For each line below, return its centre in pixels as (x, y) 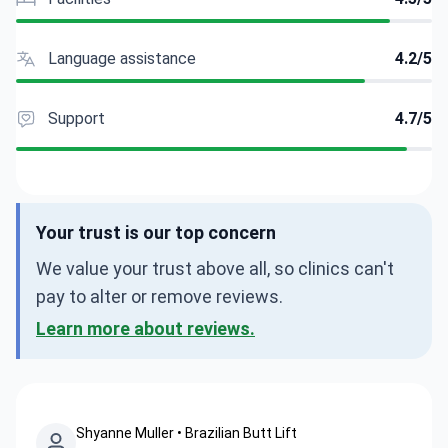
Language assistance (122, 58)
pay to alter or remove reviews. (159, 296)
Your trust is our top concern (156, 232)
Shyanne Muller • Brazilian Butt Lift (186, 433)
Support (76, 118)
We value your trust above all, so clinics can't (215, 268)
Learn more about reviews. (145, 328)
